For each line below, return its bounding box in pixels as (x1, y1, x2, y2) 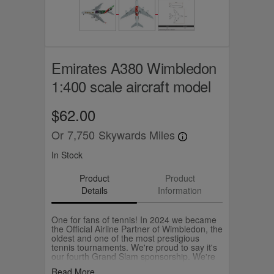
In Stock (51, 148, 83, 161)
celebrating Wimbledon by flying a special (51, 259, 211, 272)
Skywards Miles (98, 127, 178, 143)
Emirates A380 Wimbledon (51, 57, 217, 78)
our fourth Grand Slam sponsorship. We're (51, 250, 215, 262)
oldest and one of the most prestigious (51, 231, 199, 244)
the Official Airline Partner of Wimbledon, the (51, 222, 223, 235)
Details (81, 183, 108, 196)
